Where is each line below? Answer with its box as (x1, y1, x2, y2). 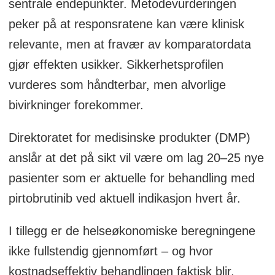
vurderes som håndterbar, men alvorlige (8, 77, 226, 91)
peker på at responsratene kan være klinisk (8, 17, 244, 31)
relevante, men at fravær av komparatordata (8, 37, 251, 51)
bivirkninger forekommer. (8, 98, 144, 112)
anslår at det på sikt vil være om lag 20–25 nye (8, 150, 264, 165)
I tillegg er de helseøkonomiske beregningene (8, 223, 255, 238)
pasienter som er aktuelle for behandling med (8, 171, 255, 185)
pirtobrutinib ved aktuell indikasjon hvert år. (8, 191, 241, 205)
